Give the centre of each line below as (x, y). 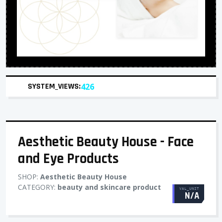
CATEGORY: (38, 187)
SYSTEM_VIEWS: (54, 86)
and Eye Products (68, 159)
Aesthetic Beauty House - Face (106, 142)
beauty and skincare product (109, 187)
